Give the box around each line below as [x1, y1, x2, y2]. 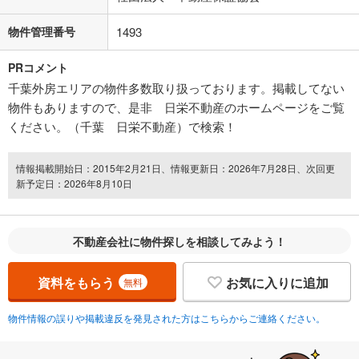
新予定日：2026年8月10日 [16, 176, 132, 191]
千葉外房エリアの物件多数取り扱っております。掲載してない [8, 79, 345, 97]
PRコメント [8, 59, 68, 76]
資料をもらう [37, 272, 115, 292]
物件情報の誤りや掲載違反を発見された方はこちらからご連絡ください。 [8, 311, 325, 325]
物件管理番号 [8, 23, 75, 40]
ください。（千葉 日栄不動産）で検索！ [8, 118, 236, 135]
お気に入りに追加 [226, 272, 329, 292]
